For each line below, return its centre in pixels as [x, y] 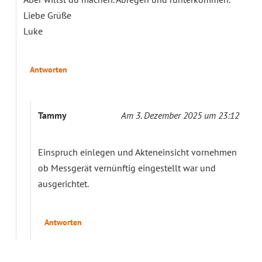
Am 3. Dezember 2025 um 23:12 [180, 116]
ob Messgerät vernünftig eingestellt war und [127, 168]
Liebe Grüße [47, 15]
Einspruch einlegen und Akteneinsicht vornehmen [137, 152]
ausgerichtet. [63, 184]
